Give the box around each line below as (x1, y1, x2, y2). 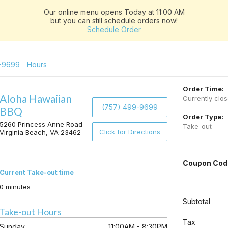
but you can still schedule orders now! (50, 16, 178, 25)
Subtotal (183, 197, 210, 206)
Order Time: (183, 84, 224, 93)
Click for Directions (99, 128, 160, 136)
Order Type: (183, 112, 223, 121)
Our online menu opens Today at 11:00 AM (43, 8, 185, 16)
